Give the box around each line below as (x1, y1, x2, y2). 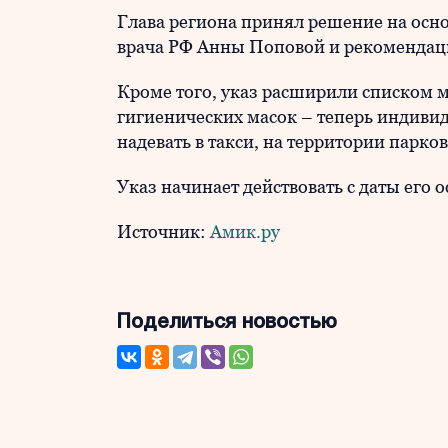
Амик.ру (210, 221, 280, 242)
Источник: (117, 221, 210, 242)
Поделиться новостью (117, 314, 337, 332)
